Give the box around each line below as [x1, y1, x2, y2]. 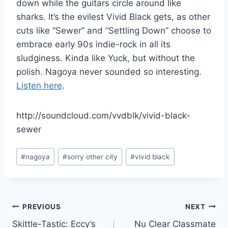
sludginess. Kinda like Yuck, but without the [16, 52, 195, 63]
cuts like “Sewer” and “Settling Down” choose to [16, 25, 211, 36]
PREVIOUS [22, 202, 61, 211]
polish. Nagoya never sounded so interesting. [16, 66, 202, 77]
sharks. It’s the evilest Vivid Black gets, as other [16, 11, 210, 22]
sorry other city [67, 152, 118, 161]
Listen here [16, 80, 62, 91]
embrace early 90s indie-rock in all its [16, 39, 170, 49]
